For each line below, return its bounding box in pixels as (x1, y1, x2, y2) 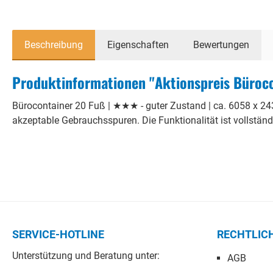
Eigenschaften (107, 38, 169, 51)
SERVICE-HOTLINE (12, 228, 104, 241)
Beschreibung (24, 38, 83, 51)
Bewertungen (193, 38, 249, 51)
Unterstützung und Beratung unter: (12, 250, 160, 261)
